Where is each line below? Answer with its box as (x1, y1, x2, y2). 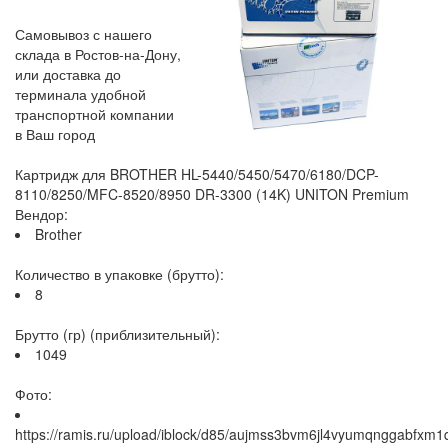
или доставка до (15, 64, 121, 84)
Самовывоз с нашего (15, 24, 152, 44)
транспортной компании (15, 104, 174, 124)
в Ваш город (15, 124, 95, 144)
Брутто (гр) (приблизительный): (15, 324, 220, 344)
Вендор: (15, 204, 68, 224)
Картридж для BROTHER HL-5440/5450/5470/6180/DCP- (15, 164, 379, 184)
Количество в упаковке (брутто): (15, 264, 224, 284)
